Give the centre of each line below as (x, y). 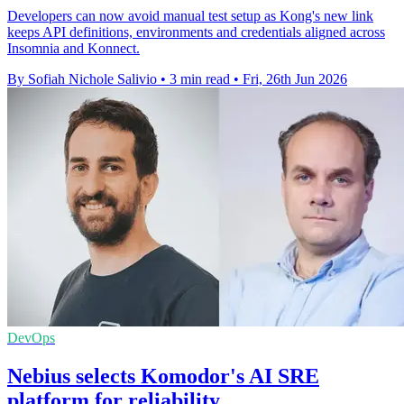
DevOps (31, 338)
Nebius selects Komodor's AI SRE (163, 376)
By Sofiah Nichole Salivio (82, 79)
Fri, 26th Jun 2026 (295, 79)
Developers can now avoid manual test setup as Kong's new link (190, 16)
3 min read (200, 79)
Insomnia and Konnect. (73, 49)
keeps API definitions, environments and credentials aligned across (196, 32)
